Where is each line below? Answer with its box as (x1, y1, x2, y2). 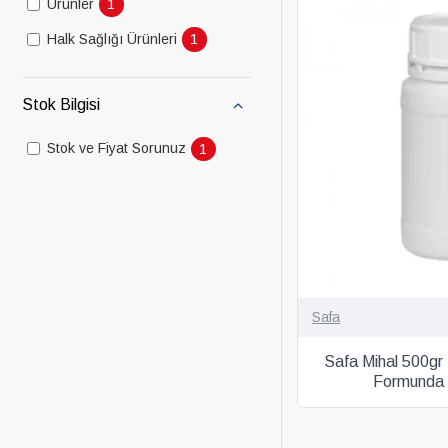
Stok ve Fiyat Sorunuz (47, 140, 186, 157)
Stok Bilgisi (22, 95, 100, 113)
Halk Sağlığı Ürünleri (47, 30, 177, 47)
